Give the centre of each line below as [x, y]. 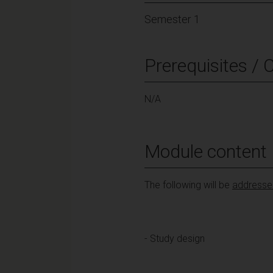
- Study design [175, 238]
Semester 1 [172, 19]
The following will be [188, 185]
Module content [206, 151]
